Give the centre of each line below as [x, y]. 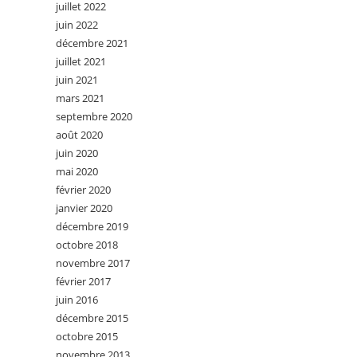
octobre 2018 [87, 245]
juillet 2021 [81, 61]
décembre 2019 [92, 226]
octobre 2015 [87, 336]
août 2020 [79, 135]
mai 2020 [77, 171]
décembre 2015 [92, 318]
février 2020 [83, 190]
